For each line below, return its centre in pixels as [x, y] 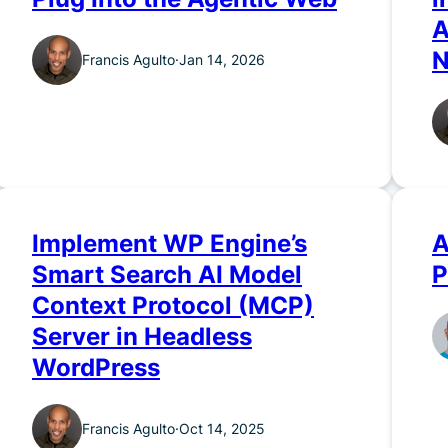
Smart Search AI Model [167, 275]
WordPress [96, 368]
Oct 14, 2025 [222, 429]
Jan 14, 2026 [222, 60]
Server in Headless [142, 337]
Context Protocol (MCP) [173, 306]
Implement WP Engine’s [169, 244]
